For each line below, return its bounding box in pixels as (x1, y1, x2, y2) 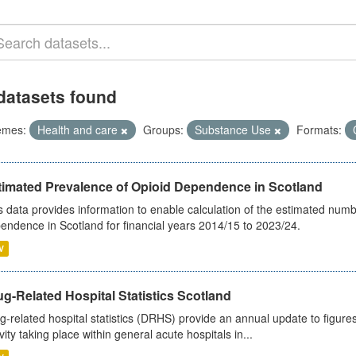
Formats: (296, 122, 342, 137)
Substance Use (194, 122, 274, 137)
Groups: (142, 122, 184, 137)
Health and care (37, 122, 121, 137)
